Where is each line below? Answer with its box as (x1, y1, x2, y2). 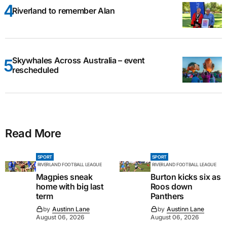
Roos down (150, 181, 193, 192)
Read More (5, 126, 62, 140)
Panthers (150, 191, 184, 201)
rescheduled (12, 65, 59, 75)
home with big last (35, 181, 104, 192)
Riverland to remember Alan (12, 5, 115, 16)
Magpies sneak (35, 171, 93, 182)
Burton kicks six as (150, 171, 221, 182)
